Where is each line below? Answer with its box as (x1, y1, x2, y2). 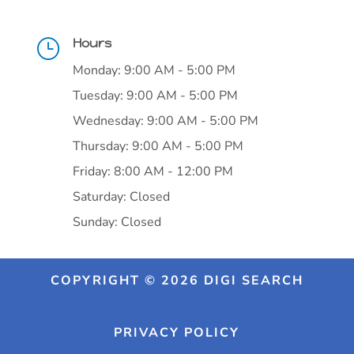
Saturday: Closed (72, 187, 170, 205)
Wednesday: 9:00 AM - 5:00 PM (72, 111, 258, 130)
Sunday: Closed (72, 213, 161, 231)
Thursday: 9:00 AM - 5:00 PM (72, 137, 243, 155)
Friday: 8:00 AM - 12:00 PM (72, 162, 233, 180)
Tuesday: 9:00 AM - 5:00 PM (72, 86, 238, 104)
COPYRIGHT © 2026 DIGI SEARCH (50, 271, 303, 289)
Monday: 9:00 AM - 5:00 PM (72, 61, 235, 79)
